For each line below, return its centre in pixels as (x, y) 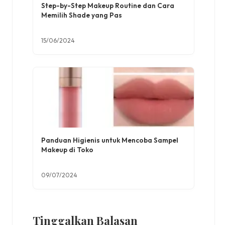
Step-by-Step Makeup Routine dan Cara (108, 6)
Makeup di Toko (67, 150)
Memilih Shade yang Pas (82, 15)
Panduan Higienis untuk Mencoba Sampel (110, 140)
